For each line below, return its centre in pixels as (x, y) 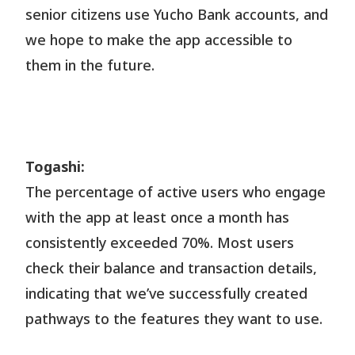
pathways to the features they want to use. (174, 319)
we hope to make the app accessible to (159, 40)
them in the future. (90, 66)
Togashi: (55, 167)
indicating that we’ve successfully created (167, 294)
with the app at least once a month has (158, 218)
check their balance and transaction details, (172, 269)
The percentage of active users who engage (176, 193)
